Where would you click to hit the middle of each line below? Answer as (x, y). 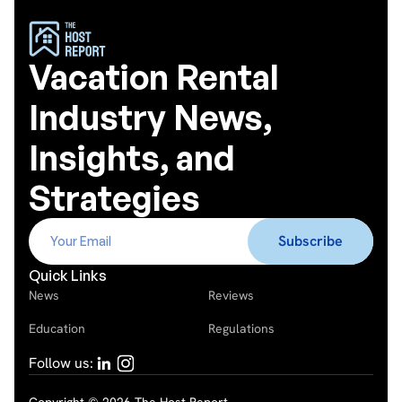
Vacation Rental (154, 77)
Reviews (231, 296)
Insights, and (132, 158)
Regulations (241, 329)
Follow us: (61, 363)
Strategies (114, 198)
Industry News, (150, 118)
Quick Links (68, 276)
